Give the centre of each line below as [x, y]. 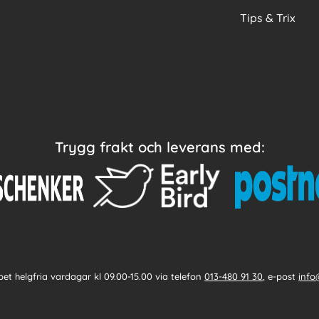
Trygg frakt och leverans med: [159, 147]
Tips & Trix [267, 18]
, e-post [281, 276]
